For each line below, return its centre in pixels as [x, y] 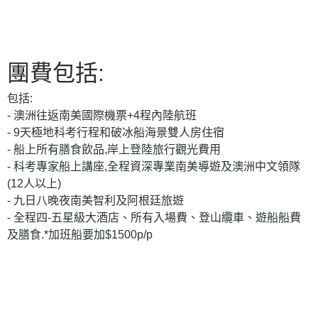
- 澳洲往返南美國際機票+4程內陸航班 [102, 115]
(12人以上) [34, 183]
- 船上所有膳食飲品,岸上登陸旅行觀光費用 [114, 149]
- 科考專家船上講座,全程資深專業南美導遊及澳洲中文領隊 [154, 166]
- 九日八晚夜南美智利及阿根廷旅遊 [95, 200]
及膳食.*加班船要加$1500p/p [80, 234]
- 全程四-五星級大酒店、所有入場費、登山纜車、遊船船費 [154, 217]
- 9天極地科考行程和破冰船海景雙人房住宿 [116, 132]
